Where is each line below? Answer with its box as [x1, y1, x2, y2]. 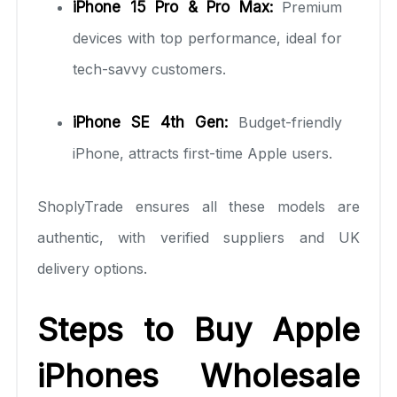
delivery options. [37, 259, 147, 277]
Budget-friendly [228, 113, 342, 131]
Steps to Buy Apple [37, 309, 360, 349]
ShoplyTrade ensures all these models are [37, 197, 360, 215]
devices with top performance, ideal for [73, 28, 342, 47]
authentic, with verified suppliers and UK [37, 228, 360, 246]
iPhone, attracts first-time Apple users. [73, 144, 332, 162]
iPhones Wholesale [37, 355, 360, 395]
